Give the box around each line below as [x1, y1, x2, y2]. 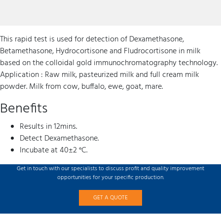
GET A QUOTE [93, 193, 128, 203]
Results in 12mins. [20, 120, 77, 134]
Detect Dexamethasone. [20, 132, 99, 146]
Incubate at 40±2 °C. [20, 144, 87, 157]
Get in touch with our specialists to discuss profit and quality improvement [17, 164, 204, 174]
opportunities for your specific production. [57, 173, 164, 183]
